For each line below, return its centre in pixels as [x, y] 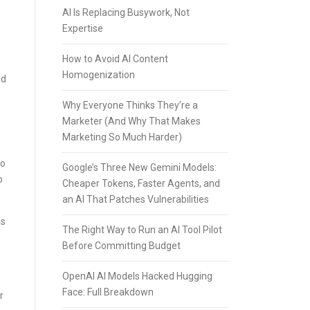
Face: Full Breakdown [108, 292]
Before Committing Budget [121, 246]
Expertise [83, 28]
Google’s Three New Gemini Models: [139, 167]
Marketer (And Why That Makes [131, 121]
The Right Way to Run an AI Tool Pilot [142, 230]
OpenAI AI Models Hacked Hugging [137, 276]
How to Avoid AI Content [115, 59]
